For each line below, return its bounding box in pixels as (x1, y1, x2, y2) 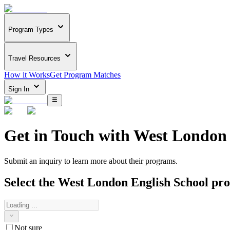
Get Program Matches (50, 70, 121, 80)
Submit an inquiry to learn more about (4, 156, 127, 165)
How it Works (4, 70, 50, 80)
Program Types (8, 26, 53, 34)
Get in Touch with (4, 126, 133, 145)
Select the (4, 176, 58, 189)
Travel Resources (8, 54, 61, 62)
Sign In (8, 85, 31, 93)
